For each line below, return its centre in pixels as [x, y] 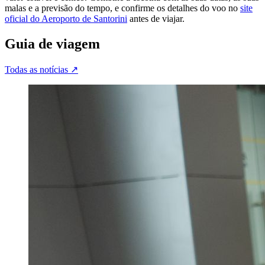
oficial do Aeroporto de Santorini [66, 18]
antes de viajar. [156, 18]
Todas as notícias [36, 69]
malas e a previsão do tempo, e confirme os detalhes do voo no [122, 8]
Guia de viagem [52, 43]
